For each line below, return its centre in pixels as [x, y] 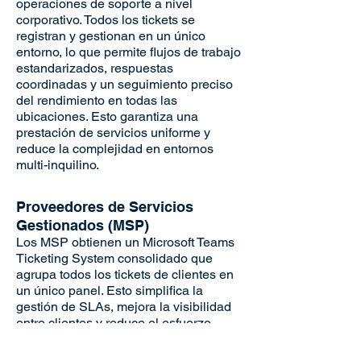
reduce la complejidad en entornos [115, 149]
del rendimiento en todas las [97, 100]
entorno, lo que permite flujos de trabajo [129, 52]
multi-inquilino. [58, 165]
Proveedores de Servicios [105, 207]
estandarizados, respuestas [95, 68]
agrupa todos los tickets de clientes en [125, 274]
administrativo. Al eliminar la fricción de [127, 339]
